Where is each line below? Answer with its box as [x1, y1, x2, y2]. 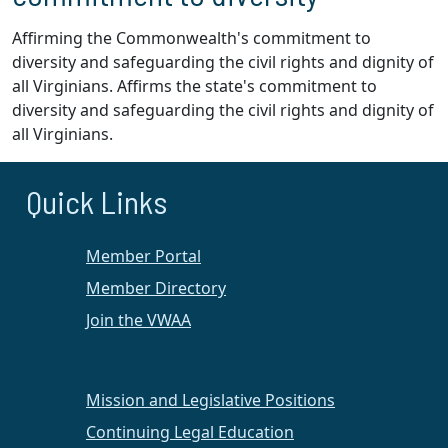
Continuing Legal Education [86, 421, 294, 443]
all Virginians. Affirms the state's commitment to [12, 75, 377, 97]
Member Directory [86, 277, 226, 299]
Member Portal [86, 245, 201, 267]
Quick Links [26, 182, 167, 220]
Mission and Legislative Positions [86, 389, 335, 411]
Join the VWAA [86, 309, 191, 331]
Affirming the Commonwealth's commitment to [12, 27, 371, 49]
